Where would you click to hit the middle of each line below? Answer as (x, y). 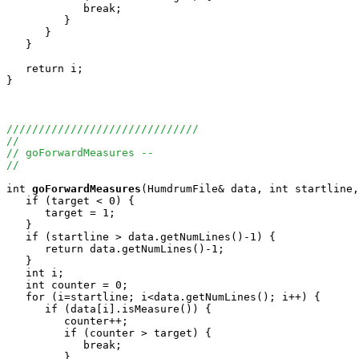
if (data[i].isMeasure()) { (109, 309)
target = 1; (64, 213)
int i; (35, 273)
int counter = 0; (67, 285)
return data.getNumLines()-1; (115, 249)
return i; (45, 69)
